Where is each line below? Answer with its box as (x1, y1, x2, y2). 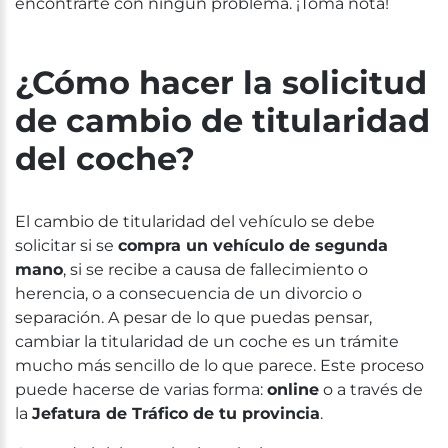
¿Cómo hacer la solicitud (15, 62, 427, 102)
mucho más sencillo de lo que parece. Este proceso (15, 355, 424, 375)
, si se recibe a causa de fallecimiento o (63, 259, 368, 279)
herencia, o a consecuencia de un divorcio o (15, 283, 362, 303)
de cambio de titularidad (15, 100, 430, 140)
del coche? (15, 138, 195, 178)
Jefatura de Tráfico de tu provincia (32, 403, 320, 423)
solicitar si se (15, 235, 118, 255)
